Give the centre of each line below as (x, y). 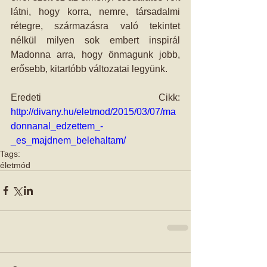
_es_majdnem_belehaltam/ (68, 140)
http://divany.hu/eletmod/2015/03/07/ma (93, 111)
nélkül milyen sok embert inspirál (95, 40)
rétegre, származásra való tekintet (95, 26)
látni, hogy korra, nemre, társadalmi (95, 11)
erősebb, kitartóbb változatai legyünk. (90, 69)
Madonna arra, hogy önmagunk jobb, (95, 54)
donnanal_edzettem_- (57, 126)
